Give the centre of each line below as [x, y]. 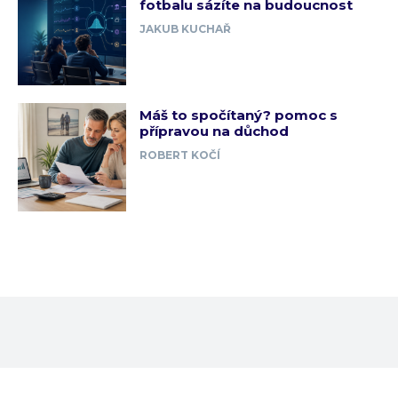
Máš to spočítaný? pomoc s [239, 115]
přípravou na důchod [215, 131]
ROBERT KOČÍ [180, 155]
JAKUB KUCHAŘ [186, 28]
